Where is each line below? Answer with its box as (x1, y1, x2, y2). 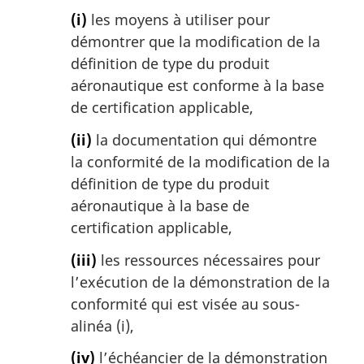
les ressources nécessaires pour (97, 249, 320, 270)
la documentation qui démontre (92, 130, 317, 150)
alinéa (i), (71, 315, 134, 336)
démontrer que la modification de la (71, 32, 320, 52)
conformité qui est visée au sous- (71, 293, 300, 314)
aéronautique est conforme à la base (71, 76, 324, 96)
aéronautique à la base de (71, 196, 249, 216)
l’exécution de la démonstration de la (71, 271, 330, 292)
